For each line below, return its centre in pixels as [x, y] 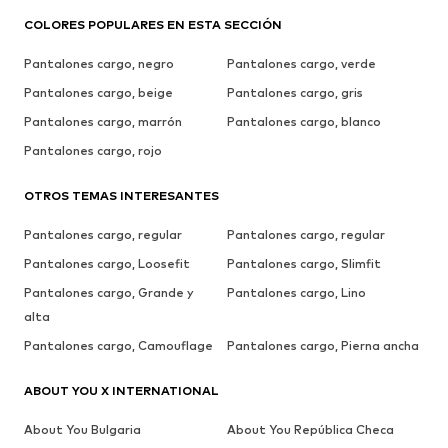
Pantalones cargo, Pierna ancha [322, 346]
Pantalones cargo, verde [301, 64]
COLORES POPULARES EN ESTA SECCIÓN [153, 25]
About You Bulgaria [82, 430]
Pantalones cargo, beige [98, 93]
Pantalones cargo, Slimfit [303, 264]
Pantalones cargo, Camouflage [118, 346]
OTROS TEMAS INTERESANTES [121, 196]
